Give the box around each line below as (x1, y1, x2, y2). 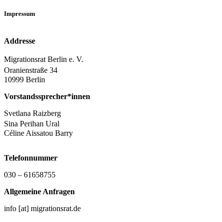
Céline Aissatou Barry (4, 128, 73, 137)
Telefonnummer (4, 153, 57, 162)
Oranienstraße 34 (4, 65, 62, 74)
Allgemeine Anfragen (4, 187, 75, 196)
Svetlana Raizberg (4, 109, 61, 117)
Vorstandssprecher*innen (4, 92, 90, 101)
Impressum (4, 9, 35, 17)
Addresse (4, 36, 35, 45)
